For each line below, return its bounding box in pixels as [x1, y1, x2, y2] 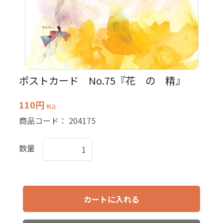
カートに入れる [83, 193, 139, 205]
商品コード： [18, 114, 69, 126]
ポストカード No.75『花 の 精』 [18, 73, 185, 88]
